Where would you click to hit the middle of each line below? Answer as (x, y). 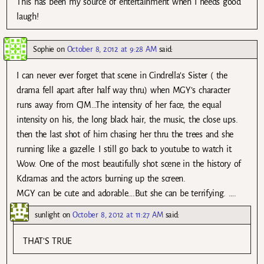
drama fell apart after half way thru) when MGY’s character (123, 90)
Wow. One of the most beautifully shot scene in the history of (129, 164)
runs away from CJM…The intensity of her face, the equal (119, 105)
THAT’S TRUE (48, 241)
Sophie (44, 49)
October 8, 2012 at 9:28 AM (112, 49)
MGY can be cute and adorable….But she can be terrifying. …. (126, 193)
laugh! (28, 16)
